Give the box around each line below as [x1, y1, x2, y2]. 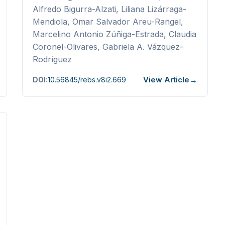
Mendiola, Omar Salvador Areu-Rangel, [33, 16, 183, 27]
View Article [143, 75, 189, 85]
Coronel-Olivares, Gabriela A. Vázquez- [33, 41, 183, 52]
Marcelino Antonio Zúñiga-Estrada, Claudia [33, 29, 196, 39]
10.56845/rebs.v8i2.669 [48, 75, 126, 84]
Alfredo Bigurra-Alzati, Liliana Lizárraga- [33, 4, 186, 14]
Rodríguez [33, 54, 72, 64]
